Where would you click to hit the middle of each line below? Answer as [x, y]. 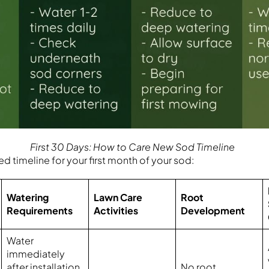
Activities [116, 211]
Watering [28, 198]
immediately [36, 254]
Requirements [40, 211]
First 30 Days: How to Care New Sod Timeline [133, 147]
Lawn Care [118, 198]
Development [213, 211]
